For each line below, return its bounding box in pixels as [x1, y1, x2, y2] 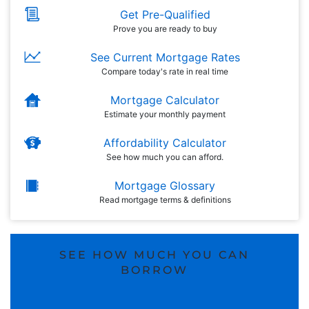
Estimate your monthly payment [104, 109, 226, 119]
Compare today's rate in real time [101, 66, 228, 77]
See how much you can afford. [106, 152, 223, 162]
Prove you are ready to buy [112, 23, 217, 34]
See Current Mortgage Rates [90, 50, 240, 64]
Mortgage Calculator [110, 93, 219, 107]
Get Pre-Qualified [119, 8, 210, 21]
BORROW [121, 263, 188, 277]
